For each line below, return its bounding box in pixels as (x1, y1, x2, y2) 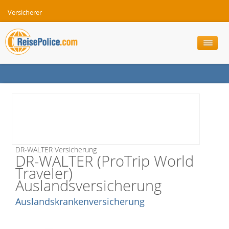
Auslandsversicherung (15, 175, 162, 195)
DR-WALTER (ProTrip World (15, 151, 194, 171)
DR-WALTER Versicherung (15, 145, 97, 154)
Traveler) (15, 163, 73, 183)
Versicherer (8, 8, 42, 17)
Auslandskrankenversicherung (15, 195, 145, 208)
